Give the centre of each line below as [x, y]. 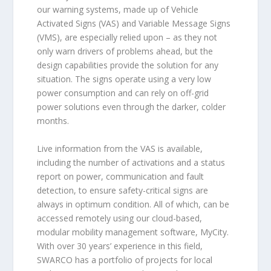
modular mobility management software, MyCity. [132, 232]
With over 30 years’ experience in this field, [119, 246]
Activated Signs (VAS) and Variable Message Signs [133, 24]
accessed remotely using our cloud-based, [119, 218]
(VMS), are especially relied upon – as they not [127, 38]
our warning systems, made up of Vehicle [117, 10]
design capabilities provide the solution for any [127, 65]
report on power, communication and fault [120, 176]
